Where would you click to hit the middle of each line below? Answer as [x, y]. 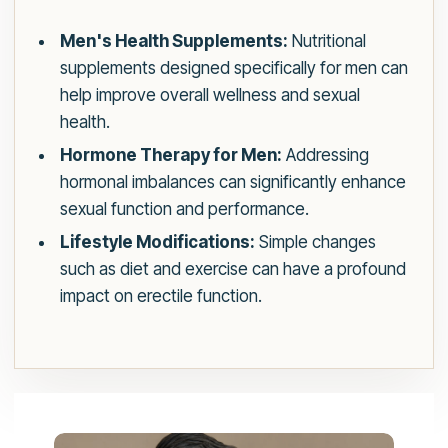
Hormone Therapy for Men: [170, 155]
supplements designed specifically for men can [233, 68]
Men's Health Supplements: [173, 41]
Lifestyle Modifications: [157, 242]
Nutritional [326, 41]
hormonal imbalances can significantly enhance [232, 182]
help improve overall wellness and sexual [209, 95]
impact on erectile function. [160, 296]
